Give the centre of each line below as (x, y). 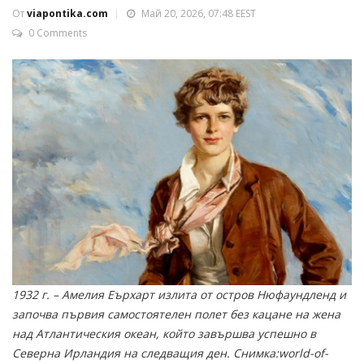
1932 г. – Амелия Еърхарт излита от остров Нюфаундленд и (179, 294)
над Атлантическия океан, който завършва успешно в (164, 333)
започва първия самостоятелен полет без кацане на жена (176, 314)
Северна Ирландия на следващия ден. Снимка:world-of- (170, 353)
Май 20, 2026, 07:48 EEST (197, 13)
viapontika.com (67, 13)
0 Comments (58, 33)
